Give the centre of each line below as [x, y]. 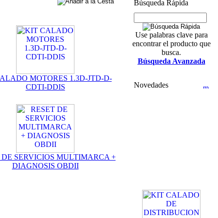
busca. [171, 52]
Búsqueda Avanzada [171, 61]
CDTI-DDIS [45, 87]
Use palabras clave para [171, 35]
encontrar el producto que [171, 44]
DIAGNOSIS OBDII [45, 166]
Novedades [151, 85]
